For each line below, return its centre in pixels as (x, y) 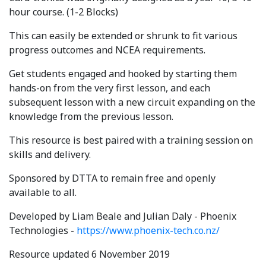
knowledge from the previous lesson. (91, 116)
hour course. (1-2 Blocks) (64, 12)
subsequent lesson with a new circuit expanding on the (132, 102)
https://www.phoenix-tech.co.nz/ (148, 230)
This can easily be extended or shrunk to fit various (123, 35)
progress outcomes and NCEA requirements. (107, 50)
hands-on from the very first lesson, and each (110, 88)
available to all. (43, 192)
